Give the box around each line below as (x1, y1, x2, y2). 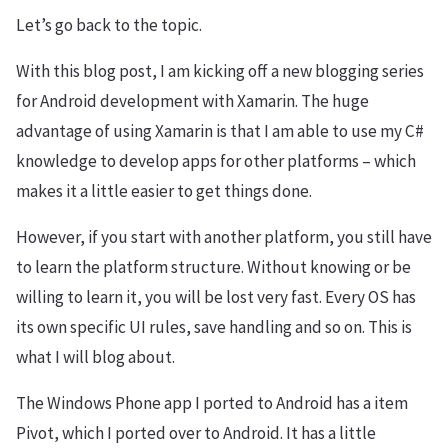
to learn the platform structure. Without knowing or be (16, 256, 411, 278)
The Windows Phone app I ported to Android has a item (16, 392, 408, 414)
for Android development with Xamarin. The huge (16, 90, 369, 112)
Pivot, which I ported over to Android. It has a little (16, 422, 376, 444)
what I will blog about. (16, 346, 175, 368)
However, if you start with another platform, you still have (16, 226, 432, 248)
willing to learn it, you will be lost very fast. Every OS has (16, 286, 416, 308)
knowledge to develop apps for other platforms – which (16, 150, 416, 172)
